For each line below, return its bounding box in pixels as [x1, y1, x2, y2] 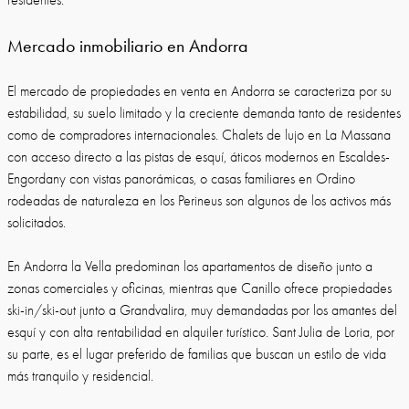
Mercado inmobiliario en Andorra [7, 35, 248, 57]
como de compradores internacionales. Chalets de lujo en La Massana [7, 127, 391, 143]
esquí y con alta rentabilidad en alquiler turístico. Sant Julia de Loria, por [7, 324, 394, 341]
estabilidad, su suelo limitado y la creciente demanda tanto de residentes [7, 105, 401, 121]
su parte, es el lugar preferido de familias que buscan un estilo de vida [7, 346, 386, 362]
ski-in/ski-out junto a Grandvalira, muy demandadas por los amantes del [7, 302, 397, 319]
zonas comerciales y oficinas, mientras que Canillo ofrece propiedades [7, 280, 392, 297]
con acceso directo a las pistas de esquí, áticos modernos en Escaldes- [7, 149, 390, 165]
